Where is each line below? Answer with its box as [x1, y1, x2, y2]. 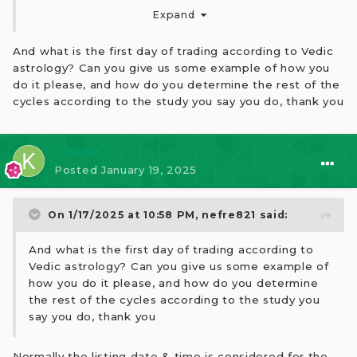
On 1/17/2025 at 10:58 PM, [48, 209, 202, 222]
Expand [153, 8, 201, 21]
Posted [54, 163, 101, 177]
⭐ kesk [54, 143, 102, 159]
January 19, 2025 [100, 163, 198, 177]
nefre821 [202, 209, 256, 222]
